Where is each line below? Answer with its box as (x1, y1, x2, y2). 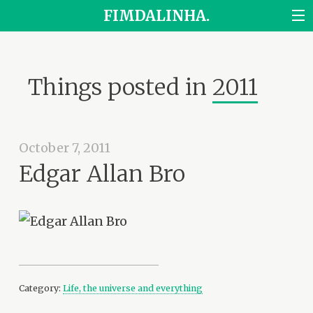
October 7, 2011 (19, 140, 111, 156)
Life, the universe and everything (63, 282, 203, 293)
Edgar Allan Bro (19, 159, 186, 188)
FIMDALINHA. (103, 6, 210, 25)
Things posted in (27, 73, 212, 101)
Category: (19, 282, 64, 293)
